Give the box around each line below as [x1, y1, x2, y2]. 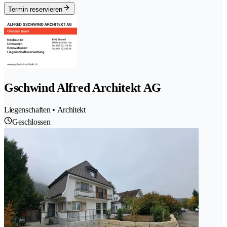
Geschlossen [12, 117, 51, 126]
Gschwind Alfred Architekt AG [4, 81, 162, 94]
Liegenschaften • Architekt [4, 105, 86, 114]
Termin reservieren [8, 6, 62, 14]
